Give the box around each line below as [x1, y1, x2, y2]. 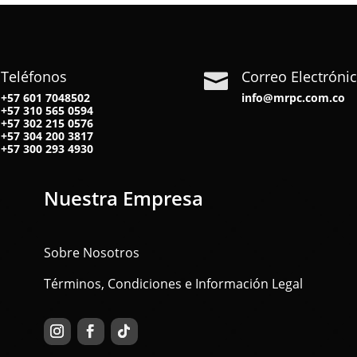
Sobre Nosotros [43, 243, 139, 261]
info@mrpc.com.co [241, 89, 345, 105]
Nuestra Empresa [43, 184, 203, 211]
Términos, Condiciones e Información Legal [43, 274, 303, 292]
